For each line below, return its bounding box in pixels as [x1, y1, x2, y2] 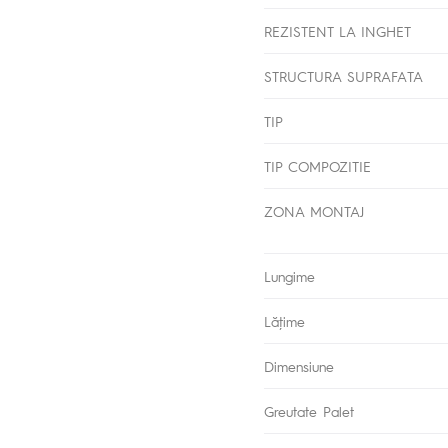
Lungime [264, 267, 316, 286]
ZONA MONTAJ [264, 202, 365, 221]
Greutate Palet [264, 402, 355, 421]
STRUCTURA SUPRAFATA [264, 67, 424, 86]
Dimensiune [264, 357, 335, 376]
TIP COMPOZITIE [264, 157, 372, 176]
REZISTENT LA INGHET [264, 22, 412, 41]
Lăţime [264, 312, 306, 331]
